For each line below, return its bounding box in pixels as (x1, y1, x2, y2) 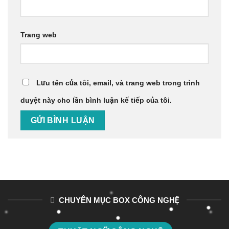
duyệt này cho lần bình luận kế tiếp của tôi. (20, 96, 172, 105)
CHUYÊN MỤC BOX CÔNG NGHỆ (58, 195, 179, 204)
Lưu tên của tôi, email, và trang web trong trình (36, 79, 200, 87)
